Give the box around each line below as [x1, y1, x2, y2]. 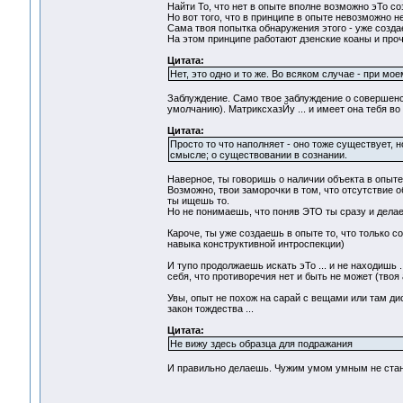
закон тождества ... [166, 303, 254, 315]
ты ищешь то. [166, 195, 229, 207]
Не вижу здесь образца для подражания [169, 338, 353, 350]
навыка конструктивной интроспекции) [166, 238, 345, 250]
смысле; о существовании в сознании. [169, 149, 347, 161]
